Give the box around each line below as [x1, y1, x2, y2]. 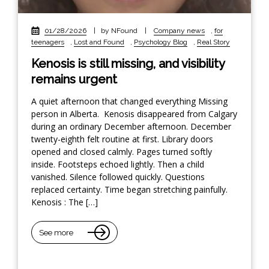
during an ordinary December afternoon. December [31, 121, 231, 133]
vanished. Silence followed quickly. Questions [31, 171, 205, 183]
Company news [154, 26, 205, 35]
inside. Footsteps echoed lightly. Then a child [31, 159, 204, 171]
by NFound [101, 26, 139, 35]
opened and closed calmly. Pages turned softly [31, 146, 212, 158]
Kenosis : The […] [31, 196, 98, 208]
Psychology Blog [134, 38, 187, 47]
